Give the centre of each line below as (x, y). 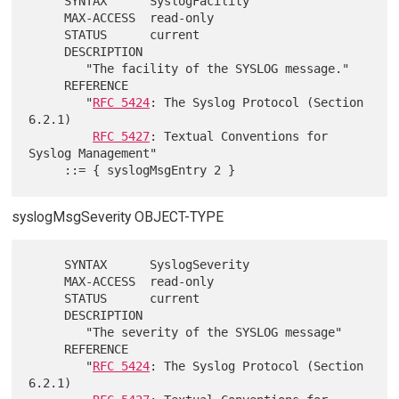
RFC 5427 (122, 137)
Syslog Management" (93, 154)
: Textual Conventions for (239, 137)
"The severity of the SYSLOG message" (57, 333)
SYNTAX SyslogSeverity (47, 265)
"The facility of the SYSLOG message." (57, 69)
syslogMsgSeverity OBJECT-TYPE (117, 217)
